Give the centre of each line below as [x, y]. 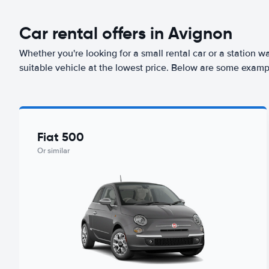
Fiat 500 [61, 137]
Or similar [53, 151]
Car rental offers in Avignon [126, 33]
